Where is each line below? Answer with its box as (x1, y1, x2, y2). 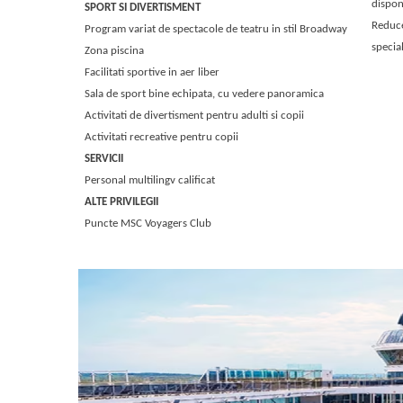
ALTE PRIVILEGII (85, 196, 159, 208)
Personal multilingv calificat (85, 175, 216, 186)
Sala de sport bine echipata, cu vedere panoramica (85, 88, 325, 100)
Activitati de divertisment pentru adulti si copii (85, 110, 305, 121)
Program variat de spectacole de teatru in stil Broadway (85, 23, 348, 35)
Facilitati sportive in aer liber (85, 67, 220, 78)
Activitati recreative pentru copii (85, 131, 239, 143)
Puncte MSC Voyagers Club (85, 218, 212, 229)
